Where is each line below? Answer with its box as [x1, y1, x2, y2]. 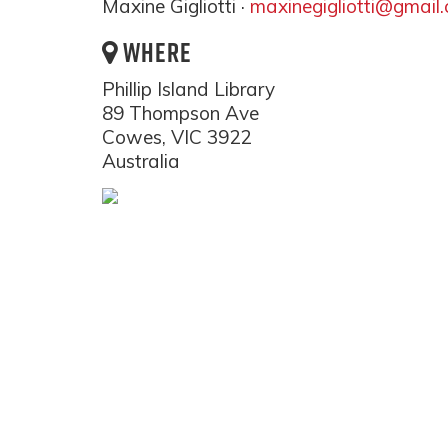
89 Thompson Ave [102, 101, 259, 125]
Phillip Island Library [102, 77, 275, 101]
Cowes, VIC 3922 [102, 125, 251, 149]
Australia [102, 149, 180, 173]
